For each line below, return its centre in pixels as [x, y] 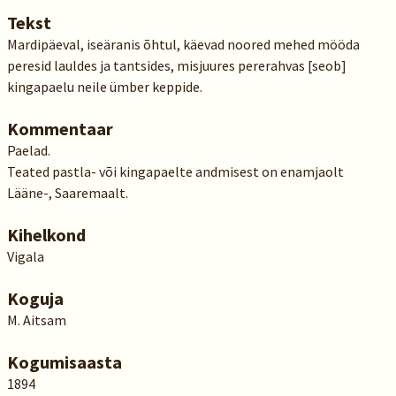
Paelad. [28, 150]
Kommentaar [60, 129]
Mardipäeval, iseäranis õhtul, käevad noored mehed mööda [183, 44]
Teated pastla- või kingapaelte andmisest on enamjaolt [175, 171]
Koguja [35, 298]
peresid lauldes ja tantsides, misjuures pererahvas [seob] [176, 65]
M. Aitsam [36, 320]
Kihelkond [46, 235]
